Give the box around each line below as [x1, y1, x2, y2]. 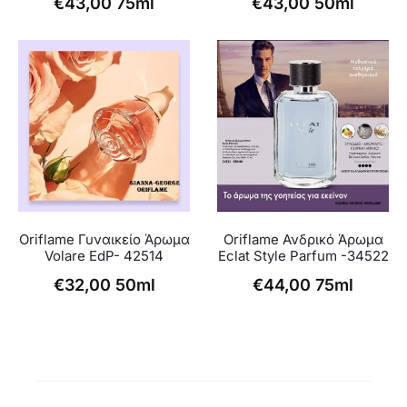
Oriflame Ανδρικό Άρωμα [223, 231, 383, 249]
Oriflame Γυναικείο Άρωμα [18, 231, 190, 249]
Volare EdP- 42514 [45, 247, 164, 265]
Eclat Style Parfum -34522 [217, 247, 389, 265]
